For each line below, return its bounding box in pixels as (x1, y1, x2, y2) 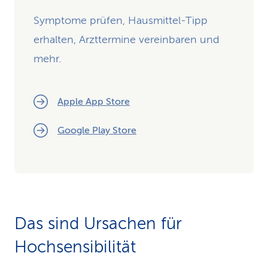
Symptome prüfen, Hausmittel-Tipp (33, 14, 208, 26)
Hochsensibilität (14, 237, 136, 256)
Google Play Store (57, 125, 136, 136)
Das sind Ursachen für (14, 214, 182, 233)
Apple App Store (57, 96, 130, 107)
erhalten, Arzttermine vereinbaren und (33, 33, 220, 45)
